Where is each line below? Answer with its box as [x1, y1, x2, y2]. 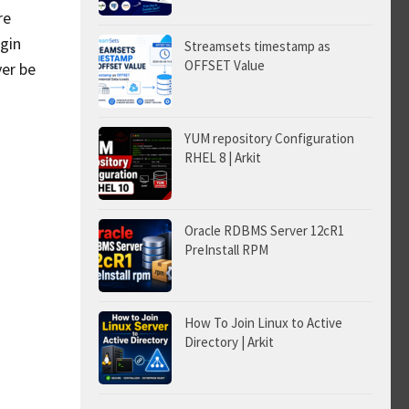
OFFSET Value [184, 57, 265, 74]
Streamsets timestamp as [184, 37, 330, 55]
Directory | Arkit [184, 333, 274, 351]
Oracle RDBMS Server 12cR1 [184, 222, 344, 239]
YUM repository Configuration [184, 130, 354, 147]
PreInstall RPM [184, 241, 268, 258]
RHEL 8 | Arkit [184, 149, 261, 166]
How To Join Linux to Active [184, 314, 342, 331]
